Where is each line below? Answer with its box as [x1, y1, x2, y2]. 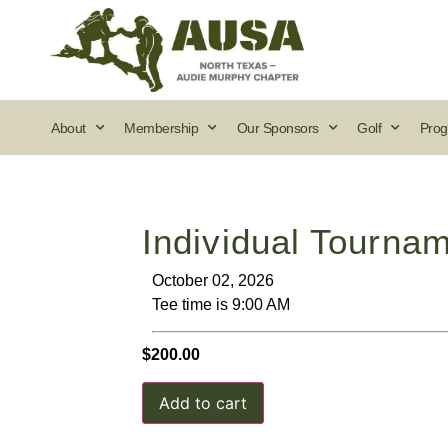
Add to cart [159, 392, 247, 413]
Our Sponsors [236, 119, 319, 136]
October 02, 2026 [152, 272, 274, 289]
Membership [124, 119, 198, 136]
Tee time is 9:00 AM [152, 296, 290, 313]
